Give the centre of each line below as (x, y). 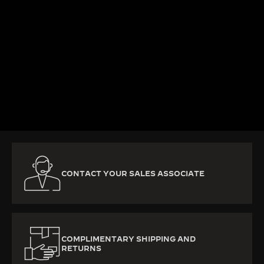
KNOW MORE (39, 109)
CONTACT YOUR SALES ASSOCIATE (133, 174)
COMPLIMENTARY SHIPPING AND (128, 239)
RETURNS (81, 248)
